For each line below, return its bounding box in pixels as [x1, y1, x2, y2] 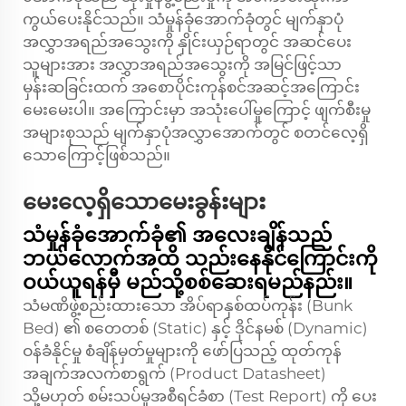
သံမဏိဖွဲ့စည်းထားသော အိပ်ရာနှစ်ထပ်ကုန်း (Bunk [23, 296, 353, 314]
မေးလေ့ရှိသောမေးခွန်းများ [23, 188, 266, 215]
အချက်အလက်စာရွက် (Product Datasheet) [23, 364, 326, 382]
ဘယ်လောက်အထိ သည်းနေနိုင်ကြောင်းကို [23, 246, 378, 271]
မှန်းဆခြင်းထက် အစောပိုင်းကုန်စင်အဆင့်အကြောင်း [23, 78, 360, 96]
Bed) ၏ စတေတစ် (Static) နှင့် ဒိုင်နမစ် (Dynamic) [23, 319, 368, 337]
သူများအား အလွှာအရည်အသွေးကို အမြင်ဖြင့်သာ [23, 55, 342, 73]
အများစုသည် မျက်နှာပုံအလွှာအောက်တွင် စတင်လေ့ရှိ [23, 123, 369, 141]
